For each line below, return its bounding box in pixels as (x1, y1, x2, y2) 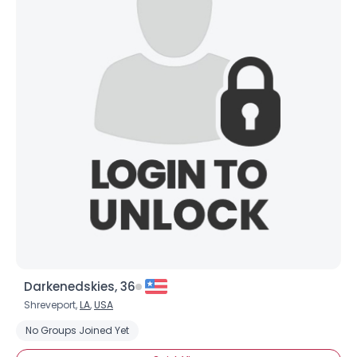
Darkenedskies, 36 (24, 278, 135, 295)
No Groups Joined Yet (25, 324, 129, 337)
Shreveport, (24, 298, 80, 312)
